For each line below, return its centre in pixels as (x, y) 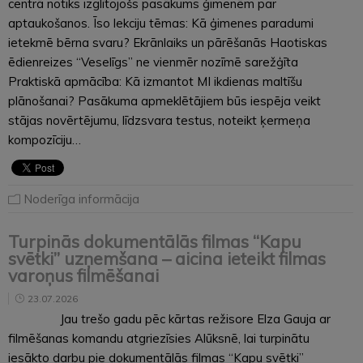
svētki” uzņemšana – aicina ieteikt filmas (167, 258)
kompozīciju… (45, 139)
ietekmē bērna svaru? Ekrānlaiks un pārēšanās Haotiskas (168, 42)
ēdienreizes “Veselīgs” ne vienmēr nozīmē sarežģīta (153, 62)
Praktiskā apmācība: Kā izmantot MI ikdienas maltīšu (155, 81)
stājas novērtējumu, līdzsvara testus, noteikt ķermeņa (159, 120)
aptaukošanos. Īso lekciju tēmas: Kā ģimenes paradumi (161, 23)
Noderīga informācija (81, 199)
